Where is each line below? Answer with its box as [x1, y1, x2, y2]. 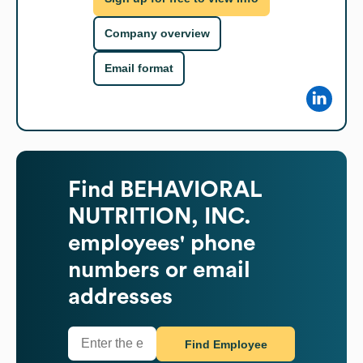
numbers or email [68, 258, 250, 281]
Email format [105, 62, 173, 75]
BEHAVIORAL [120, 177, 263, 201]
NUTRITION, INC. [68, 204, 251, 228]
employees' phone [68, 231, 255, 254]
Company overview [105, 27, 210, 41]
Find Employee [184, 338, 267, 352]
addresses [68, 284, 173, 308]
